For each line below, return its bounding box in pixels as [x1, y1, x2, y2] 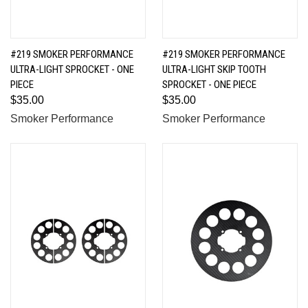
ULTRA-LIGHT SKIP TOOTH [162, 63, 266, 76]
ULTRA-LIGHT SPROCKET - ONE [10, 63, 134, 76]
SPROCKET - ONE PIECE [162, 78, 256, 91]
